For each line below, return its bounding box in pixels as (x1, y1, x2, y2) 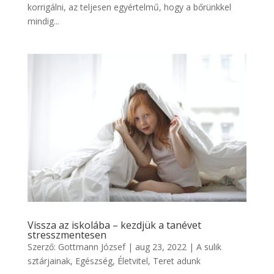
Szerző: (27, 240, 58, 253)
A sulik (196, 240, 221, 253)
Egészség (75, 254, 113, 267)
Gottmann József (57, 240, 125, 253)
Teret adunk (152, 254, 201, 267)
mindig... (27, 15, 59, 27)
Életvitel (117, 254, 148, 267)
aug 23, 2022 (135, 240, 187, 253)
